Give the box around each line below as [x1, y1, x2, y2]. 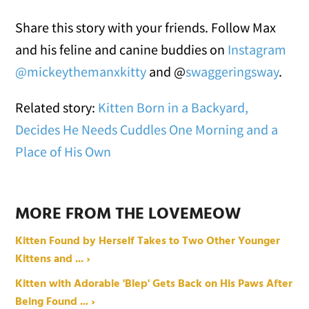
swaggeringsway [186, 63, 279, 81]
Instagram [228, 41, 287, 59]
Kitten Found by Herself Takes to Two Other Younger [15, 232, 281, 251]
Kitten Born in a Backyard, [98, 99, 249, 117]
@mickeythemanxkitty [15, 63, 147, 81]
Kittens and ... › [15, 250, 91, 269]
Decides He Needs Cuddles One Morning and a [15, 121, 279, 139]
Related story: [15, 99, 99, 117]
